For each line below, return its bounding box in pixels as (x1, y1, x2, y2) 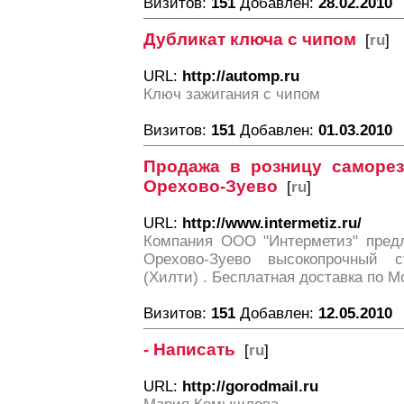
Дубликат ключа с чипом (143, 30, 356, 49)
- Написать (143, 340, 235, 359)
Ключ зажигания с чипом (143, 86, 320, 103)
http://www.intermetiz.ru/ (182, 215, 362, 232)
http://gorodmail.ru (182, 378, 318, 395)
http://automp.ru (182, 68, 299, 85)
